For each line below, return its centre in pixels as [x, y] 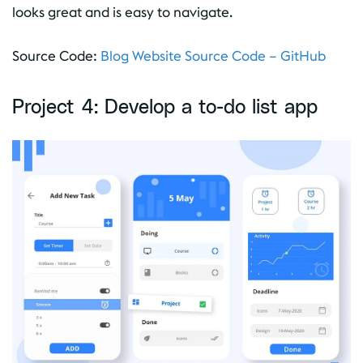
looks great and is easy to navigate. [122, 12]
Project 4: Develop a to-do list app [165, 106]
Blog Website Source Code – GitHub [213, 56]
